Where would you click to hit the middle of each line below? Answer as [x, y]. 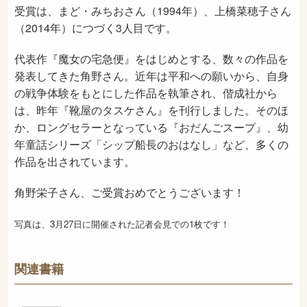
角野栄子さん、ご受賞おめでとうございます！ [130, 193]
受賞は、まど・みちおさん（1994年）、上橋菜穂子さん [153, 11]
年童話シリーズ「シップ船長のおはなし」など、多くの [151, 145]
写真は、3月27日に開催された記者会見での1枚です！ [122, 224]
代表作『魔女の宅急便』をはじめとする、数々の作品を [151, 59]
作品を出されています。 [75, 162]
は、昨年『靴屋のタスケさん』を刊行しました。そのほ [151, 110]
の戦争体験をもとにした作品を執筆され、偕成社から [146, 93]
